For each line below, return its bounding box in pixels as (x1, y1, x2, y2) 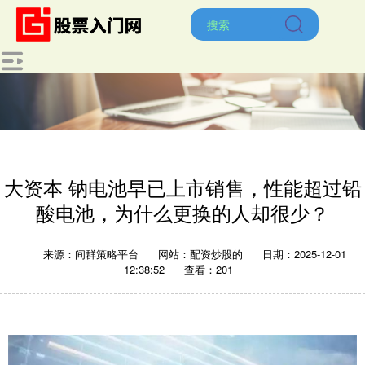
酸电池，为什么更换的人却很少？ (36, 199, 329, 226)
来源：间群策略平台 (43, 246, 142, 262)
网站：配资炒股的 (158, 246, 243, 262)
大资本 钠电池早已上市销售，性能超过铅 (3, 174, 362, 201)
